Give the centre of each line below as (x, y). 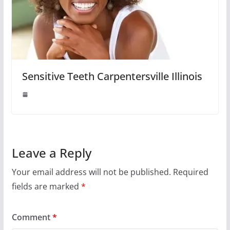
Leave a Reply (51, 153)
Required (190, 172)
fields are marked (46, 187)
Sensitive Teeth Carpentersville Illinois (112, 76)
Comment (32, 217)
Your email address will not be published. (91, 172)
